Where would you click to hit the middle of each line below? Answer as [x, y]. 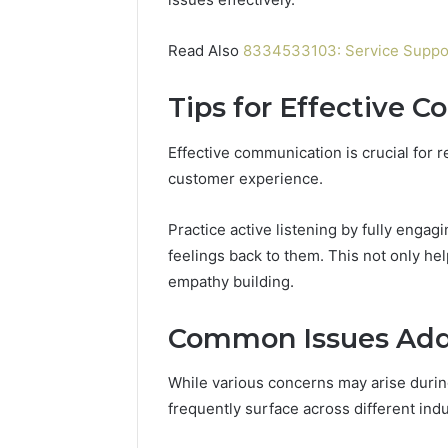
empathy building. [231, 281]
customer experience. [245, 178]
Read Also [205, 51]
